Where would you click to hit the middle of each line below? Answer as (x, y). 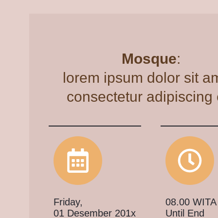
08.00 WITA (191, 202)
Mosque (149, 59)
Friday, (68, 202)
